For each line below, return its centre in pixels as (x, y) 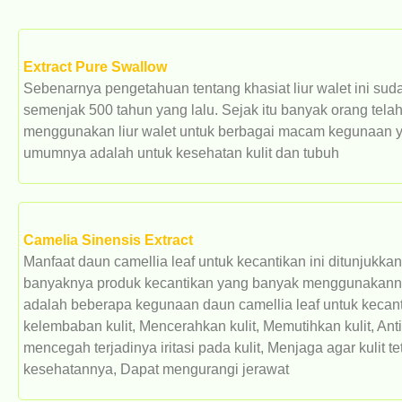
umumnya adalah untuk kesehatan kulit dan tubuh (181, 153)
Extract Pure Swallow (95, 66)
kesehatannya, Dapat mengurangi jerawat (156, 369)
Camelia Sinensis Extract (108, 240)
